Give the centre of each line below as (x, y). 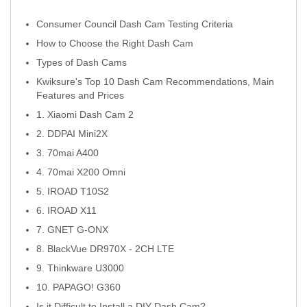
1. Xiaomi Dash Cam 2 (85, 114)
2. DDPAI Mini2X (72, 133)
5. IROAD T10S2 (73, 191)
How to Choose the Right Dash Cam (115, 43)
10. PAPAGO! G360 (78, 287)
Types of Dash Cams (82, 62)
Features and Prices (80, 95)
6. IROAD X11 (66, 210)
